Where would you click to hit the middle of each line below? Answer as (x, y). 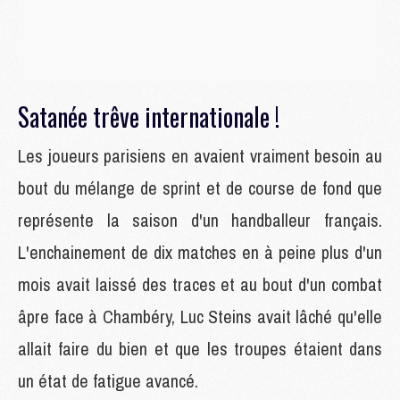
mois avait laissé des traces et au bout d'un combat (200, 284)
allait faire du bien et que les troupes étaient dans (200, 348)
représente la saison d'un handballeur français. (200, 220)
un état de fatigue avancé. (108, 380)
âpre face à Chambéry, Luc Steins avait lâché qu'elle (200, 316)
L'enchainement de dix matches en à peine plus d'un (200, 252)
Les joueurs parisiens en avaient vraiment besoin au (200, 155)
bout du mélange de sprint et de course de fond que (200, 187)
